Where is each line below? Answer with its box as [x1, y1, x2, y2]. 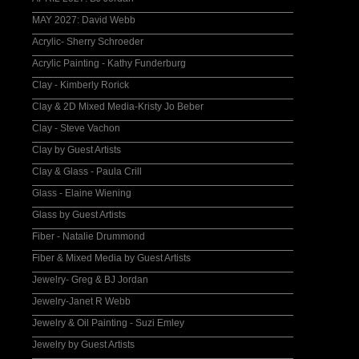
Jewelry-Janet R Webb [32, 296, 131, 307]
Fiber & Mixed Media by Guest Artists [32, 252, 191, 264]
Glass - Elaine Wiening [32, 188, 131, 199]
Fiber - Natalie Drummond [32, 231, 145, 242]
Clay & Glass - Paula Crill [32, 166, 142, 177]
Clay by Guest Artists [32, 144, 121, 155]
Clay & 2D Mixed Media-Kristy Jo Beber [32, 101, 204, 112]
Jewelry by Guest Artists [32, 339, 135, 350]
